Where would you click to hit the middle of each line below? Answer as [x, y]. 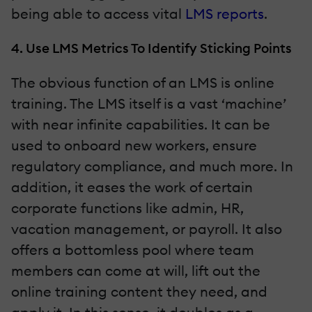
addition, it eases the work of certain [132, 187]
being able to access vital [98, 13]
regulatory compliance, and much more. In [152, 166]
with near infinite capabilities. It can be [141, 124]
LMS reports [225, 13]
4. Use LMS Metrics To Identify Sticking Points [151, 48]
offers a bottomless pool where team [133, 249]
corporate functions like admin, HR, [127, 208]
